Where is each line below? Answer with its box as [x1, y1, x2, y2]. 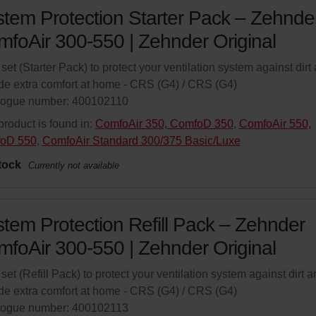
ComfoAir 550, [238, 118, 311, 130]
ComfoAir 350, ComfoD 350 [95, 118, 233, 130]
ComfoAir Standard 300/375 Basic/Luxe [42, 135, 241, 147]
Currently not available [28, 160, 119, 171]
